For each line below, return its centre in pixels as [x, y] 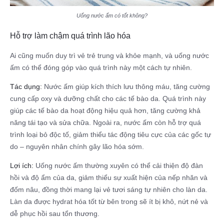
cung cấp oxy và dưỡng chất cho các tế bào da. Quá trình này [108, 99]
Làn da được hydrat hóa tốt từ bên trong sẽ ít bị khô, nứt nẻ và [109, 202]
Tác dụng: [26, 87]
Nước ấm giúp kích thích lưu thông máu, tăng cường [126, 87]
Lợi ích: [22, 166]
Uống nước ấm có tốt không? [112, 15]
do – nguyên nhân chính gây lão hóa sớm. [77, 147]
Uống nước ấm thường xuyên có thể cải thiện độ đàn [118, 166]
